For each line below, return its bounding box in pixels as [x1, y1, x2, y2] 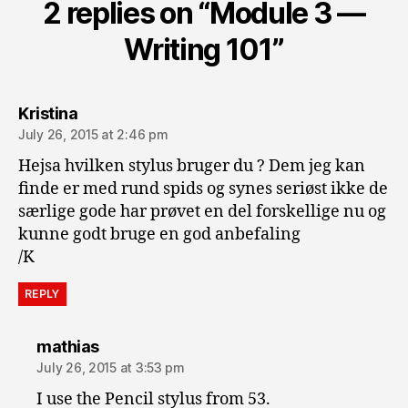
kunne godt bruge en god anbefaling [18, 223, 301, 245]
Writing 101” [124, 31, 284, 67]
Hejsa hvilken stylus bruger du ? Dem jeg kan [18, 155, 365, 177]
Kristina [18, 103, 77, 123]
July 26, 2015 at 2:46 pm [18, 126, 168, 142]
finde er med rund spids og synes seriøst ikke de [18, 178, 388, 199]
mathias [36, 336, 99, 356]
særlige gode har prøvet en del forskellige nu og [18, 200, 386, 222]
